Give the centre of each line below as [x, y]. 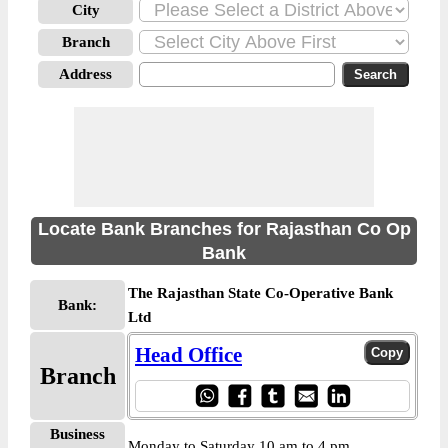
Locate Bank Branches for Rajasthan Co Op [224, 229]
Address [85, 74]
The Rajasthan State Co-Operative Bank [260, 293]
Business [77, 434]
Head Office [188, 355]
